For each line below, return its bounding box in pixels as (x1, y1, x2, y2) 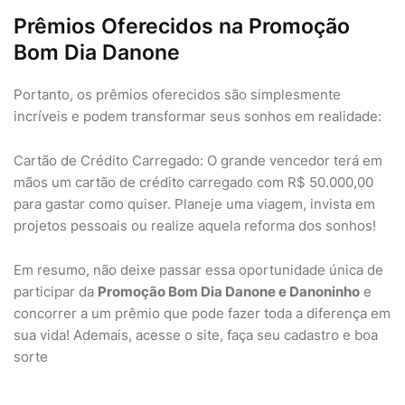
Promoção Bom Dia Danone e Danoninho (98, 283, 360, 300)
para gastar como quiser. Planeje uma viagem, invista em (14, 195, 375, 212)
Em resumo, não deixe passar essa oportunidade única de (14, 261, 383, 278)
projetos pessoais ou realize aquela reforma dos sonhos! (14, 217, 376, 234)
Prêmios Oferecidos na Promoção (14, 14, 350, 39)
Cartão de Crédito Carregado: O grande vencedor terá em (14, 152, 382, 169)
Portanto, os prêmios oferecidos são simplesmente (14, 86, 341, 103)
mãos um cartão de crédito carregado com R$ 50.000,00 (14, 174, 373, 191)
